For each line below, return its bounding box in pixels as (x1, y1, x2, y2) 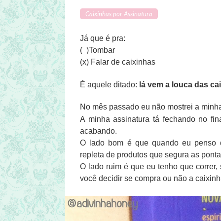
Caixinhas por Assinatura (85, 10, 152, 18)
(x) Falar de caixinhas (80, 58, 155, 67)
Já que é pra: (80, 34, 125, 43)
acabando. (80, 127, 117, 136)
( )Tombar (80, 46, 115, 55)
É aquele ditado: (80, 80, 139, 89)
